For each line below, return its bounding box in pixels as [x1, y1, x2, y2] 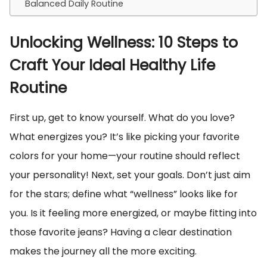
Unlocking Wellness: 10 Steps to [10, 32, 238, 53]
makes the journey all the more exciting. [10, 244, 197, 258]
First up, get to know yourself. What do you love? [10, 111, 235, 125]
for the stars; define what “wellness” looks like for [10, 187, 238, 201]
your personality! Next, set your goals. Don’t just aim [10, 168, 250, 182]
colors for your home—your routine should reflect [10, 149, 240, 163]
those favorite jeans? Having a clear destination [10, 225, 232, 239]
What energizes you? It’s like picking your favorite [10, 130, 240, 144]
